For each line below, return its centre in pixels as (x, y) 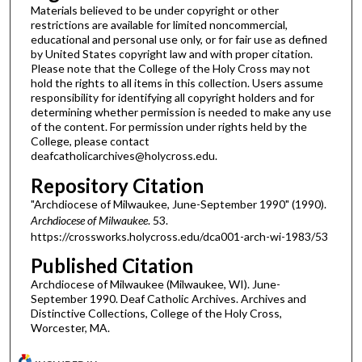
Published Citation (112, 266)
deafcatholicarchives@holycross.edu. (124, 155)
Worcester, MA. (70, 328)
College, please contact (90, 141)
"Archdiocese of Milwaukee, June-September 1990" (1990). (178, 204)
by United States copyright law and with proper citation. (171, 53)
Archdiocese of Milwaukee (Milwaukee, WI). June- (155, 284)
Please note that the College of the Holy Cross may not (170, 68)
